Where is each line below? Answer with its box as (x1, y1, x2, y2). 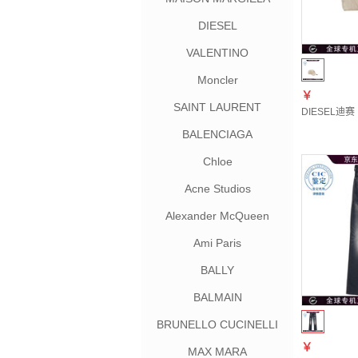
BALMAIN (193, 291, 242, 304)
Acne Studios (184, 182, 251, 195)
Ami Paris (193, 237, 241, 249)
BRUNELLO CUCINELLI (157, 318, 278, 331)
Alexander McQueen (165, 209, 269, 222)
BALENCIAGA (182, 128, 253, 141)
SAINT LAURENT (173, 101, 261, 113)
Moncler (197, 74, 238, 86)
